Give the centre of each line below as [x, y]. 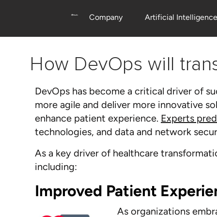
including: [56, 167]
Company [106, 17]
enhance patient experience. [98, 118]
